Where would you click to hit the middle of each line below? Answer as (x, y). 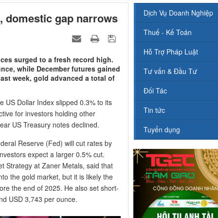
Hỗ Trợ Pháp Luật (171, 52)
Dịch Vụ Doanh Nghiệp (178, 13)
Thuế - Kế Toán (167, 32)
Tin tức (154, 110)
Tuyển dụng (162, 130)
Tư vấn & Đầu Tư (170, 71)
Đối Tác (155, 91)
